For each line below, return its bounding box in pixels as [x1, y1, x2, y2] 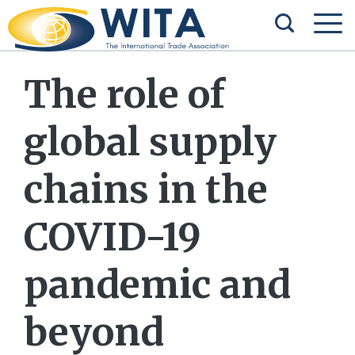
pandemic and [24, 261, 291, 308]
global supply [24, 118, 277, 166]
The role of [24, 71, 225, 118]
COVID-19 [24, 213, 201, 261]
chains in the [24, 166, 268, 213]
